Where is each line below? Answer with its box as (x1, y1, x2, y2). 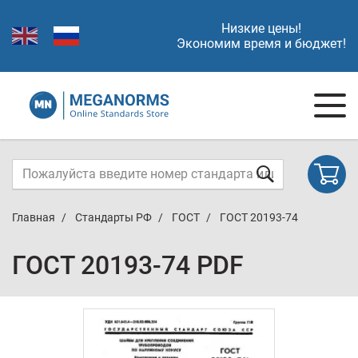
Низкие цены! (221, 21, 301, 36)
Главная (12, 211, 55, 224)
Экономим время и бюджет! (177, 36, 346, 51)
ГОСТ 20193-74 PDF (12, 250, 244, 280)
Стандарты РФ (75, 211, 152, 224)
